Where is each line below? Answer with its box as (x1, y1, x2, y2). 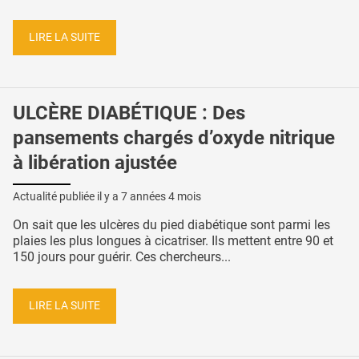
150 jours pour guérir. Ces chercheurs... (13, 249, 231, 265)
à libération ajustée (13, 151, 177, 174)
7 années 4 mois (121, 190, 201, 204)
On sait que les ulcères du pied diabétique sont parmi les (13, 217, 330, 233)
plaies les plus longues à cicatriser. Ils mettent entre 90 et (13, 233, 333, 249)
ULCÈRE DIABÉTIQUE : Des (13, 101, 245, 124)
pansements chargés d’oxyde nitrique (13, 126, 335, 149)
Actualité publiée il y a (13, 190, 121, 204)
